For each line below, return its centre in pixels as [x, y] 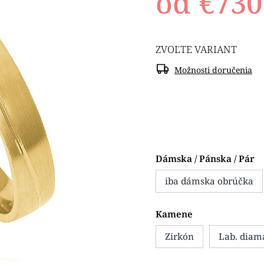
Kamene [174, 214]
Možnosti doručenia [214, 70]
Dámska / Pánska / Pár [205, 159]
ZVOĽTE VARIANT [197, 49]
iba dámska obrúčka [209, 181]
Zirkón [180, 237]
